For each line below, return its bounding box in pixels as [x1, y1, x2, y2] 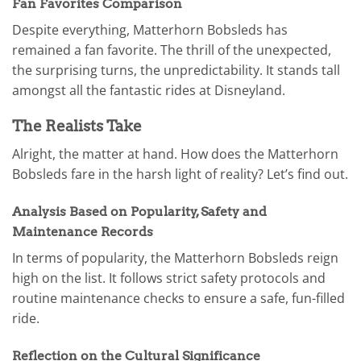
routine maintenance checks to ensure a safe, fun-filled [12, 288, 345, 307]
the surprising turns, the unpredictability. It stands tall [12, 60, 340, 79]
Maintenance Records [12, 223, 153, 239]
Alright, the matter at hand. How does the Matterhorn [12, 145, 338, 164]
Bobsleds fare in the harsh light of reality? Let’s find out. [12, 165, 348, 184]
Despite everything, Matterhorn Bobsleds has [12, 20, 288, 39]
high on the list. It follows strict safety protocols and [12, 268, 326, 287]
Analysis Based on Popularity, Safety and [12, 203, 267, 219]
